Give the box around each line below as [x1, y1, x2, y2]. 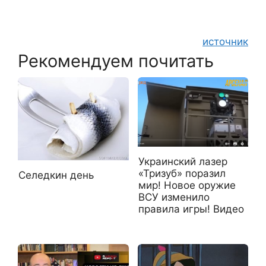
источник [202, 35, 248, 47]
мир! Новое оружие [138, 179, 236, 192]
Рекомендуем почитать [18, 50, 214, 71]
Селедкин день [18, 169, 94, 182]
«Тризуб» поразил [138, 167, 226, 180]
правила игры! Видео [138, 203, 244, 216]
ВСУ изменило [138, 191, 210, 204]
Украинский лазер [138, 156, 227, 168]
